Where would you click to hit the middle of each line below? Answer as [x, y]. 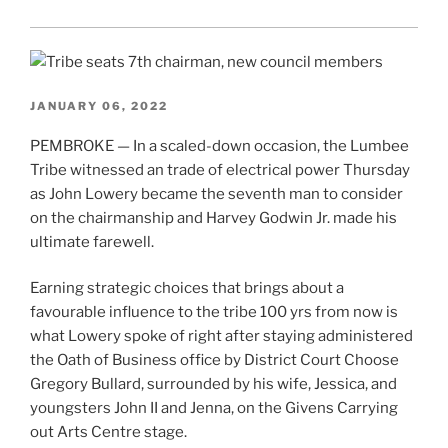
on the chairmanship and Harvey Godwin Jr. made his [213, 217]
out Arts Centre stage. [108, 432]
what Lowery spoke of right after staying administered [221, 336]
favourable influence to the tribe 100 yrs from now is [214, 312]
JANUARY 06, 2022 [99, 105]
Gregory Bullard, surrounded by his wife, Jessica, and [213, 384]
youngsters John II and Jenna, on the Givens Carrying [214, 408]
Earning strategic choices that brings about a [187, 288]
